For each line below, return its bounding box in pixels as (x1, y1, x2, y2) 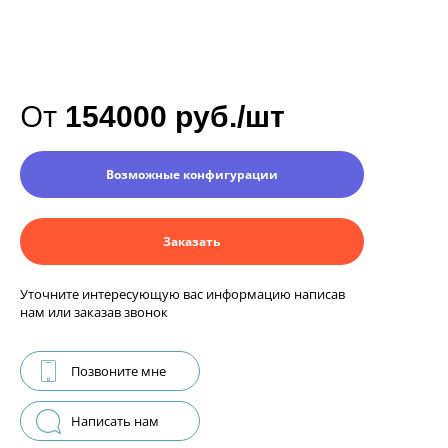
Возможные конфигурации (105, 166, 278, 183)
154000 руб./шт (65, 100, 285, 133)
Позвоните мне (71, 362, 166, 380)
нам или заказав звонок (20, 303, 168, 321)
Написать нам (71, 412, 159, 430)
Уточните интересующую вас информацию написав (20, 285, 345, 303)
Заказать (163, 233, 221, 250)
